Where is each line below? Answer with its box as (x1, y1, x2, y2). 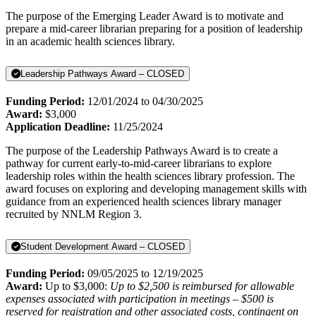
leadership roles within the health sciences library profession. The (6, 169, 295, 182)
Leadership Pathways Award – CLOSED (20, 68, 184, 79)
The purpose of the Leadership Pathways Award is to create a (6, 144, 278, 157)
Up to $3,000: (45, 280, 110, 293)
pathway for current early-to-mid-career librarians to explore (6, 157, 272, 169)
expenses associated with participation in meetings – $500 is (6, 293, 274, 305)
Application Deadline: (6, 120, 110, 133)
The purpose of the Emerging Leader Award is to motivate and (6, 9, 284, 22)
